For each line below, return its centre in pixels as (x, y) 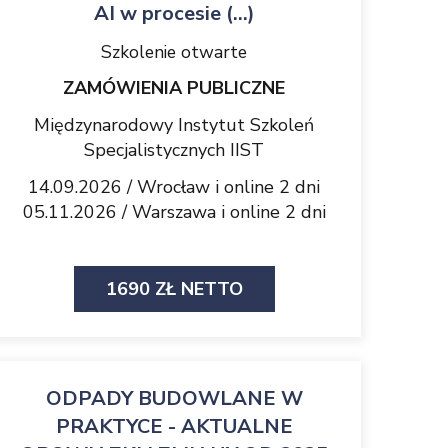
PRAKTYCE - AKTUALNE (174, 426)
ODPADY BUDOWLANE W (174, 398)
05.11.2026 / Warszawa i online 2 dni (174, 212)
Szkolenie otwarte (174, 52)
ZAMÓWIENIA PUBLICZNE (174, 88)
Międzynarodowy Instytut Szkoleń (174, 125)
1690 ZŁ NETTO (174, 289)
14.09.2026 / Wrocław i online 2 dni (174, 187)
